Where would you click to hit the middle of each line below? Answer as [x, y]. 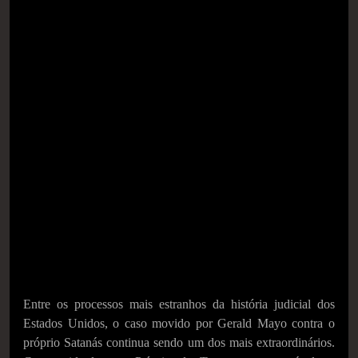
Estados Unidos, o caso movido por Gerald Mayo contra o [179, 323]
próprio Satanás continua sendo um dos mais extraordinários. [179, 342]
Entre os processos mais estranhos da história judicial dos [179, 304]
